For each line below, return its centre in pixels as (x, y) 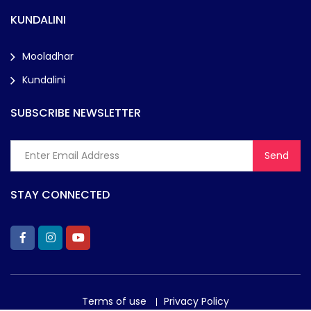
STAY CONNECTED (60, 195)
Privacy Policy (196, 302)
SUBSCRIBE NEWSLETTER (76, 113)
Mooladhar (48, 56)
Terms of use (114, 302)
